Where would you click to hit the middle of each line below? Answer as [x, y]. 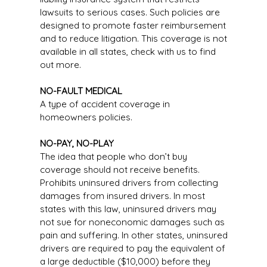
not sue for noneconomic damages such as [132, 222]
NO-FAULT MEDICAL [81, 91]
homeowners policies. [86, 117]
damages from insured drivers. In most [122, 196]
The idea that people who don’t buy [113, 156]
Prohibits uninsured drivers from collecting [129, 183]
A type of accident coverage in [105, 104]
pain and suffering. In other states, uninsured [133, 235]
